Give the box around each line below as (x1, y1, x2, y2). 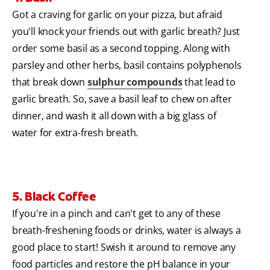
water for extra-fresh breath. (12, 125, 139, 139)
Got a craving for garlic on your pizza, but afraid (12, 7, 222, 21)
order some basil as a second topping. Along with (12, 41, 230, 55)
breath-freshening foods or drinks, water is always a (12, 223, 241, 237)
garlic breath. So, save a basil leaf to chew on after (12, 92, 232, 105)
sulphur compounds (87, 75, 183, 89)
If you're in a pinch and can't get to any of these (12, 206, 221, 220)
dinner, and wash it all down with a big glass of (12, 108, 216, 122)
